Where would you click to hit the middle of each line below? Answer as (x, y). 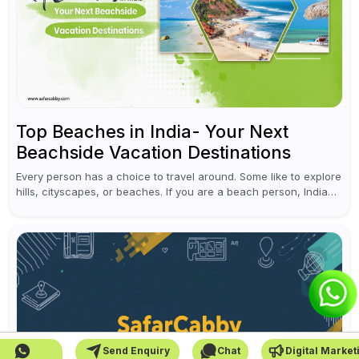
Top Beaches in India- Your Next (153, 132)
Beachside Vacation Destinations (154, 153)
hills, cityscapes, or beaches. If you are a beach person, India (172, 192)
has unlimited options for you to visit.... (112, 207)
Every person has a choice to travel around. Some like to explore (179, 177)
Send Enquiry (136, 351)
